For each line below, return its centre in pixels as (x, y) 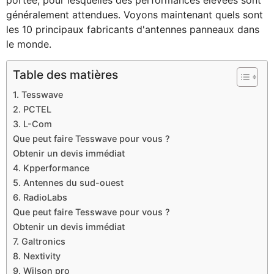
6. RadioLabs (40, 198)
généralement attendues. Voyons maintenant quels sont (135, 14)
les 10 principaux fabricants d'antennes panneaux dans (133, 29)
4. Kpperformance (51, 168)
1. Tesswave (38, 95)
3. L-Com (32, 124)
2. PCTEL (32, 109)
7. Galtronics (39, 242)
